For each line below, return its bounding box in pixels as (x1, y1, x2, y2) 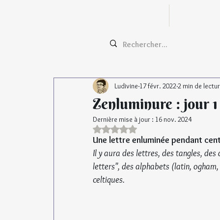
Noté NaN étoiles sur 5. (114, 124, 174, 133)
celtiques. (93, 174, 125, 186)
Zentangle (111, 10, 147, 21)
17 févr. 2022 (139, 81, 176, 90)
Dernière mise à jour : (93, 115, 155, 124)
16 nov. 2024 (155, 115, 192, 124)
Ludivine (114, 81, 138, 90)
